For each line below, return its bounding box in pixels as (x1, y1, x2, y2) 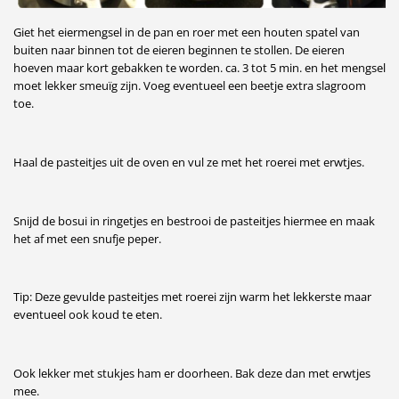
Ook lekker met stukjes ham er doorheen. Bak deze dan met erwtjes (12, 364, 370, 381)
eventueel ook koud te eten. (12, 306, 162, 323)
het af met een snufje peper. (12, 230, 161, 247)
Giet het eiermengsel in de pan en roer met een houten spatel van (12, 24, 360, 41)
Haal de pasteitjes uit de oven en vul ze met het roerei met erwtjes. (12, 154, 364, 171)
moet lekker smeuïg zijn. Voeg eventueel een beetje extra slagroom (12, 77, 366, 94)
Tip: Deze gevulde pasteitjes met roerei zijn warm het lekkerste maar (12, 289, 371, 305)
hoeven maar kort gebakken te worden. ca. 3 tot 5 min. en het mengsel (12, 60, 386, 77)
